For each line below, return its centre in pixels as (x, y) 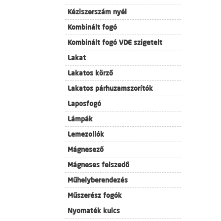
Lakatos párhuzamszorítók (110, 88)
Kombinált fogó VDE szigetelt (115, 42)
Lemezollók (86, 134)
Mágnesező (86, 149)
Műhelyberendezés (98, 180)
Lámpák (80, 119)
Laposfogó (84, 104)
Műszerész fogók (95, 195)
